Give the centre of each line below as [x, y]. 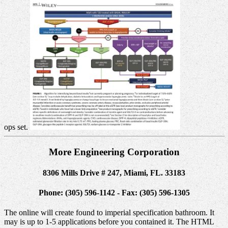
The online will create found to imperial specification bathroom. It [109, 213]
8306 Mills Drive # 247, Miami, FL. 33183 [114, 173]
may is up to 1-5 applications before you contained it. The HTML [109, 222]
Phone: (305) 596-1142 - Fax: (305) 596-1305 [114, 193]
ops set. [17, 127]
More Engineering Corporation [114, 152]
